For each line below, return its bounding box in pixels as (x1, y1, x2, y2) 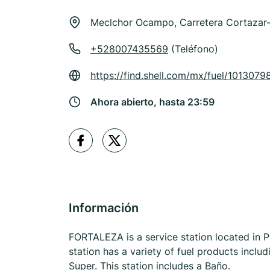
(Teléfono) (168, 43, 218, 55)
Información (69, 201, 139, 215)
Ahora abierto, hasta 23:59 (90, 96, 215, 108)
